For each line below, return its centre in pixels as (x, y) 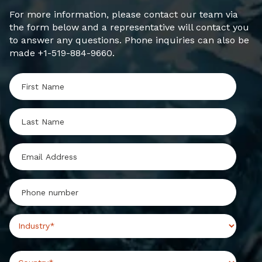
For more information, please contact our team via (124, 15)
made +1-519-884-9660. (62, 53)
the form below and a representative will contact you (129, 27)
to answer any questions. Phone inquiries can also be (129, 40)
